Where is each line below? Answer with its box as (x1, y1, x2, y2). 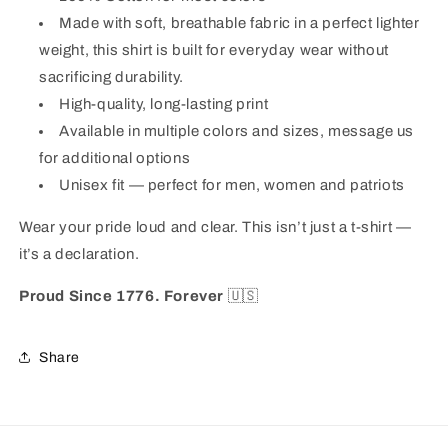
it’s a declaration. (19, 246, 140, 262)
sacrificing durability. (39, 69, 184, 85)
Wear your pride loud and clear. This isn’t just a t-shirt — (19, 219, 412, 235)
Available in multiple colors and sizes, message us (59, 123, 415, 139)
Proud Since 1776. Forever (19, 288, 228, 304)
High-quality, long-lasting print (59, 96, 269, 112)
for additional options (39, 150, 191, 166)
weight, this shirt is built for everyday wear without (39, 42, 389, 58)
